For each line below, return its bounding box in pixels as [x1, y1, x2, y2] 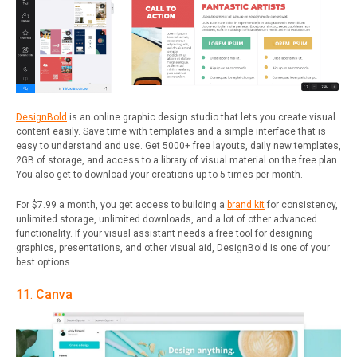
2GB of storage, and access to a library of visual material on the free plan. [16, 154, 339, 166]
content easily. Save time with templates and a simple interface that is [16, 125, 326, 137]
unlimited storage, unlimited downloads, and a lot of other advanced [16, 213, 317, 225]
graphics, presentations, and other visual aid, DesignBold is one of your [16, 241, 330, 253]
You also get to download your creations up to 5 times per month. [16, 168, 303, 180]
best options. [16, 256, 73, 268]
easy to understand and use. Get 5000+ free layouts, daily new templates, [16, 139, 341, 151]
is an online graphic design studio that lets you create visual [67, 111, 335, 123]
